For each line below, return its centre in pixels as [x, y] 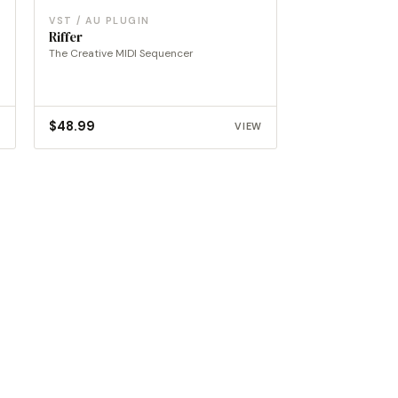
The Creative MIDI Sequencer [121, 53]
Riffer [66, 37]
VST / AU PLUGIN [99, 20]
